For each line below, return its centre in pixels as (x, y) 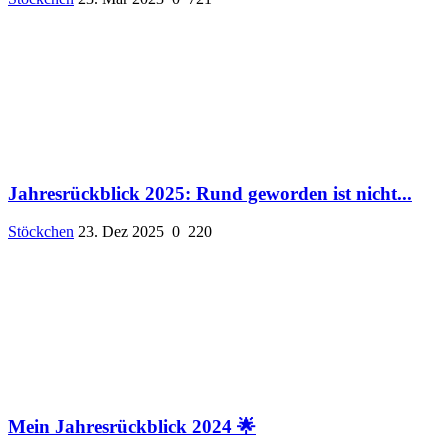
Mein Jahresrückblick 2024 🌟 (132, 427)
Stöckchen (41, 232)
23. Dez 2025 (121, 232)
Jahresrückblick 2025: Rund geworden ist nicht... (210, 193)
